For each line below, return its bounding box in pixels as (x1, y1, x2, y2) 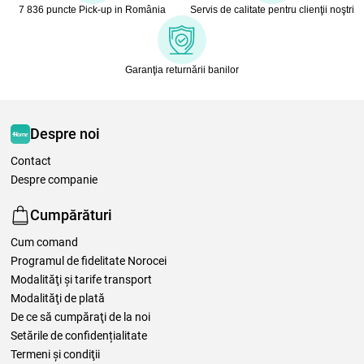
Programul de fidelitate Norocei (11, 253, 167, 267)
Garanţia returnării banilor (125, 63, 239, 76)
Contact (11, 154, 51, 167)
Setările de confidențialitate (11, 328, 147, 342)
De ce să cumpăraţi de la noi (11, 310, 150, 323)
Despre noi (30, 125, 100, 143)
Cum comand (11, 235, 78, 249)
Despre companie (11, 172, 97, 186)
